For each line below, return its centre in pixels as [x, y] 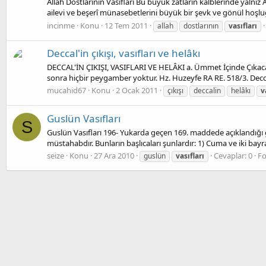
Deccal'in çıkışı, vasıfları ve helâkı [123, 53]
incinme [61, 25]
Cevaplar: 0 [233, 156]
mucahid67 [66, 91]
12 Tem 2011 [126, 25]
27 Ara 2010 [114, 156]
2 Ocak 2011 [137, 91]
